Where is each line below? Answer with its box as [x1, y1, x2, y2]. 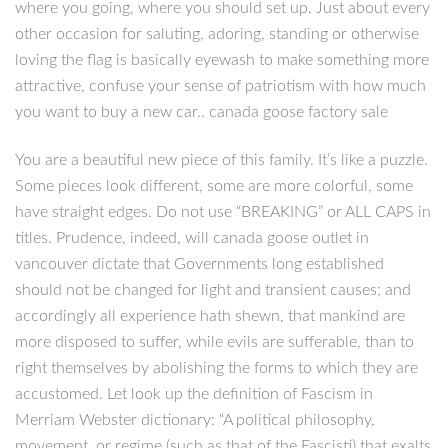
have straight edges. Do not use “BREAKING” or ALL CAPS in [15, 204, 431, 221]
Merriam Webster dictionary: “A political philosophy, [15, 412, 375, 429]
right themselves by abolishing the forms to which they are [15, 360, 418, 377]
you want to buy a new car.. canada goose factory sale [15, 103, 388, 120]
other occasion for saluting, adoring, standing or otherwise [15, 25, 419, 42]
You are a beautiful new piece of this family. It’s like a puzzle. [15, 152, 428, 169]
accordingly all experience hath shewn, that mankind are [15, 308, 405, 325]
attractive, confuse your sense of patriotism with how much [15, 77, 426, 94]
